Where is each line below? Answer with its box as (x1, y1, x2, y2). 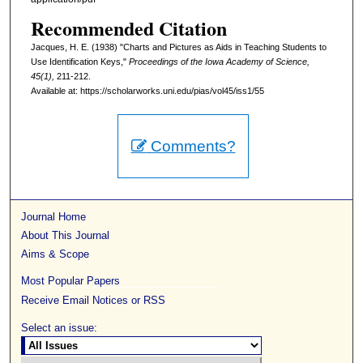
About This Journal (21, 229, 110, 242)
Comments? (146, 138, 236, 156)
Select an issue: (21, 322, 98, 335)
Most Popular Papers (21, 275, 121, 288)
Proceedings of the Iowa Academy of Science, (128, 56, 310, 66)
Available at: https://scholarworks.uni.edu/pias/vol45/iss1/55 (30, 85, 264, 96)
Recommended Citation (30, 13, 227, 42)
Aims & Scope (21, 248, 90, 261)
